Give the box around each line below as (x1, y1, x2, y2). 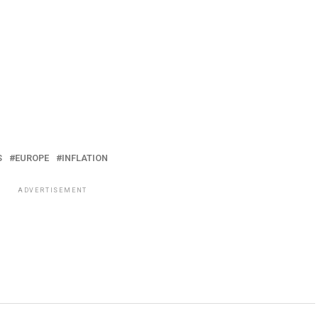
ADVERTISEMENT (17, 187, 88, 194)
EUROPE (15, 153, 49, 163)
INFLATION (62, 153, 108, 163)
